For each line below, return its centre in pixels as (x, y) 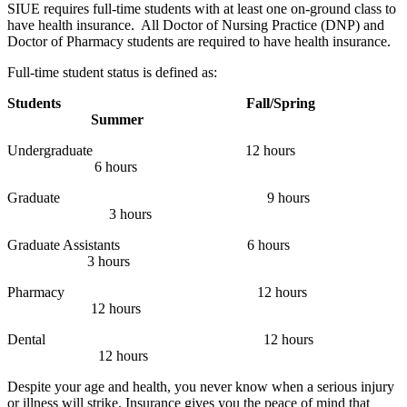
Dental (26, 339)
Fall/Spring (281, 103)
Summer (117, 119)
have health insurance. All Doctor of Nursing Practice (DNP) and (196, 25)
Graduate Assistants (64, 244)
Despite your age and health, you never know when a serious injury (201, 386)
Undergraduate (50, 150)
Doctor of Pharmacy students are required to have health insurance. (199, 41)
